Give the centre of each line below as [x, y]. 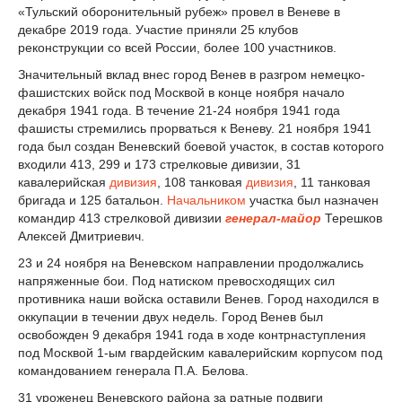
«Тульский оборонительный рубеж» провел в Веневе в [179, 12]
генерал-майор [273, 218]
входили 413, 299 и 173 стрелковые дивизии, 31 [159, 165]
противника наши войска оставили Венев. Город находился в [198, 298]
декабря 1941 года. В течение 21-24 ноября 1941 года [179, 111]
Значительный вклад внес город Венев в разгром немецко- [192, 75]
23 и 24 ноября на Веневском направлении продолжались [191, 262]
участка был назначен [312, 201]
